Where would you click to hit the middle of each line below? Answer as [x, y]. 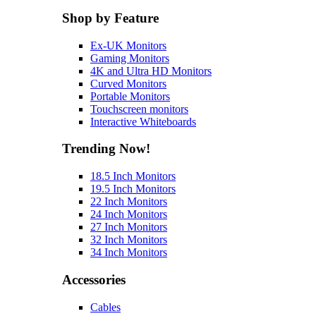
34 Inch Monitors [129, 253]
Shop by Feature [110, 18]
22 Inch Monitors [129, 202]
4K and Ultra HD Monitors [151, 71]
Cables [105, 307]
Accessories [94, 279]
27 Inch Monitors [129, 227]
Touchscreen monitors [139, 109]
